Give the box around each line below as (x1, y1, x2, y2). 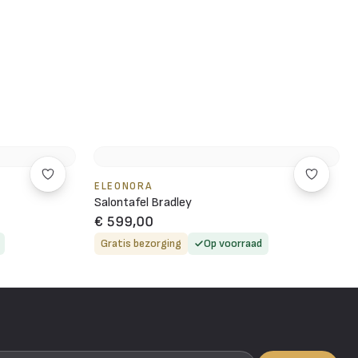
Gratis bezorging (101, 236, 181, 250)
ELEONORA (94, 179, 153, 193)
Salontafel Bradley (94, 194, 192, 210)
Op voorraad (204, 236, 262, 250)
